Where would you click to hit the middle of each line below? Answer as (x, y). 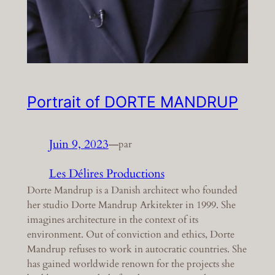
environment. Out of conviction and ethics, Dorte (130, 235)
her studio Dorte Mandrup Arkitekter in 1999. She (131, 205)
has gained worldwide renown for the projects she (130, 264)
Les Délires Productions (107, 174)
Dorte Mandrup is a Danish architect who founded (132, 191)
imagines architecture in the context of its (112, 220)
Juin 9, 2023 (79, 144)
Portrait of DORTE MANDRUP (132, 102)
